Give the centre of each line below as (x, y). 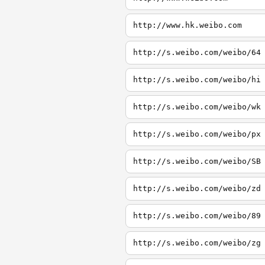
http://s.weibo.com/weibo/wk (197, 107)
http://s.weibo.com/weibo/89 (197, 216)
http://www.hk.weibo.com (188, 25)
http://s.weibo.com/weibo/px (197, 134)
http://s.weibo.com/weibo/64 (197, 52)
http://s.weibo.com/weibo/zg (197, 243)
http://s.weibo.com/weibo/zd (197, 188)
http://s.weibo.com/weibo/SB (197, 161)
